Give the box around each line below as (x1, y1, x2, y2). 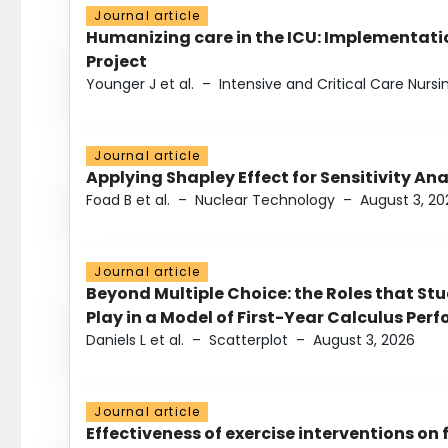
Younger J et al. (86, 74, 195, 95)
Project (86, 50, 148, 74)
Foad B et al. (86, 190, 171, 211)
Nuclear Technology (195, 190, 336, 211)
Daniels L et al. (86, 330, 185, 351)
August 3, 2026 (313, 330, 416, 351)
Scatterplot (209, 330, 289, 351)
